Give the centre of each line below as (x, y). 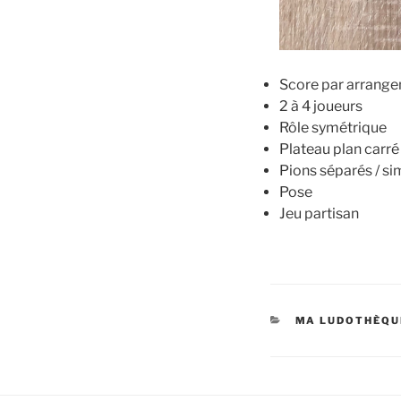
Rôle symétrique (333, 128)
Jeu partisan (319, 214)
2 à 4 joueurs (321, 107)
